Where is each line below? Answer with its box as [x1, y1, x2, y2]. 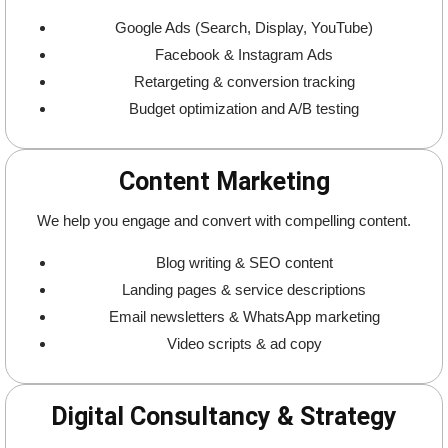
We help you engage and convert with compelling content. [37, 212, 411, 230]
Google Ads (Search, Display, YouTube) [115, 19, 373, 37]
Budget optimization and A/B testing [129, 100, 359, 118]
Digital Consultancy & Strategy [51, 402, 397, 432]
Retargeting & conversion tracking [133, 73, 355, 91]
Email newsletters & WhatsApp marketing [108, 308, 380, 326]
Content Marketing [118, 167, 330, 197]
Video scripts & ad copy [166, 335, 322, 353]
